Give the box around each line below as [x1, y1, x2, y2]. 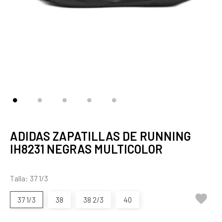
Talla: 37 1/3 [10, 174, 48, 183]
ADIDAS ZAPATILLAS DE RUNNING [10, 129, 191, 143]
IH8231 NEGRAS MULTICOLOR [10, 142, 163, 156]
